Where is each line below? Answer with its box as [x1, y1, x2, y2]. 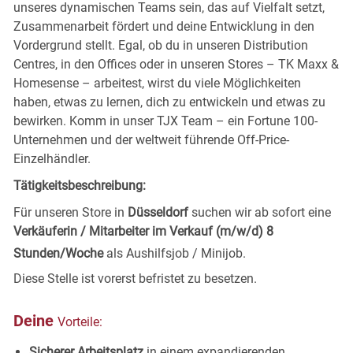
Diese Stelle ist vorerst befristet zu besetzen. [13, 270, 257, 286]
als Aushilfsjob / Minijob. [106, 245, 246, 261]
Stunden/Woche [13, 245, 106, 261]
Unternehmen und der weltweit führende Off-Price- [13, 132, 289, 147]
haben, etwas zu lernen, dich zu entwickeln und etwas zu [13, 94, 325, 110]
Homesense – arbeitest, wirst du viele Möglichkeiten [13, 75, 301, 91]
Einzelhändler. [13, 150, 91, 166]
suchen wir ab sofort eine [191, 204, 331, 220]
